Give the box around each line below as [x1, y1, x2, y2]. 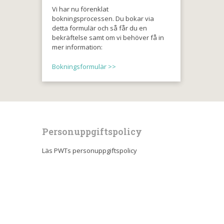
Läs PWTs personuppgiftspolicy [41, 146, 137, 155]
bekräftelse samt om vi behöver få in [51, 33, 164, 42]
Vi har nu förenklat [51, 4, 108, 13]
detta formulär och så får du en [51, 23, 147, 32]
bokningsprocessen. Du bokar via [51, 14, 154, 23]
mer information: [51, 42, 102, 51]
